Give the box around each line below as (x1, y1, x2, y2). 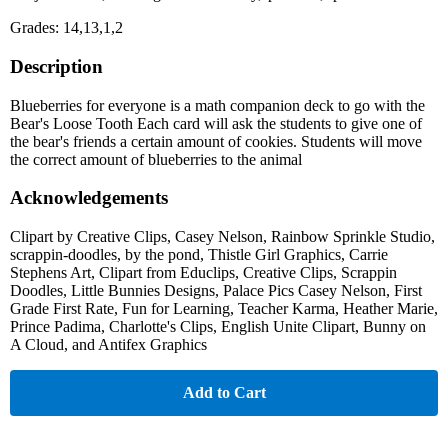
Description (10, 55, 103, 77)
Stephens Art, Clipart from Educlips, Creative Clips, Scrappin (10, 264, 397, 282)
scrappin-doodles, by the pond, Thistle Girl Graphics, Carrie (10, 246, 388, 264)
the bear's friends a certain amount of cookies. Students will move (10, 132, 422, 150)
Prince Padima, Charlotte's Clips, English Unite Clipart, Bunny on (10, 318, 426, 336)
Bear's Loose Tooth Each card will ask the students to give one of (10, 114, 422, 132)
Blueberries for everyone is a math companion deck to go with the (10, 96, 425, 114)
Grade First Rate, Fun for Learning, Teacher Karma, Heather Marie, (10, 300, 438, 318)
